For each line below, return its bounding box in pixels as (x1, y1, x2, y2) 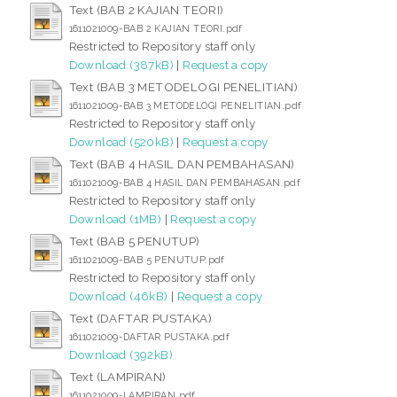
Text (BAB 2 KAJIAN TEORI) (68, 2, 224, 17)
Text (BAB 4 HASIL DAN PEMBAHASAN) (68, 156, 295, 171)
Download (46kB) (68, 288, 168, 303)
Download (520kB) (68, 134, 175, 149)
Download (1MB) (68, 211, 162, 226)
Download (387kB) (68, 57, 175, 72)
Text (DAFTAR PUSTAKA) (68, 310, 213, 325)
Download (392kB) (68, 346, 174, 362)
